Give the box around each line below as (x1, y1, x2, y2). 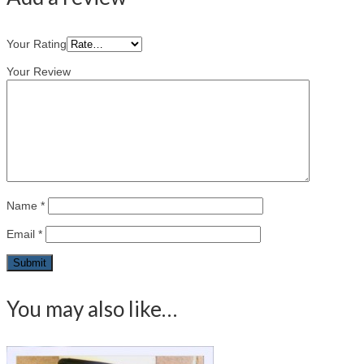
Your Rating (6, 37, 67, 50)
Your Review (6, 64, 71, 78)
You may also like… (6, 295, 177, 322)
